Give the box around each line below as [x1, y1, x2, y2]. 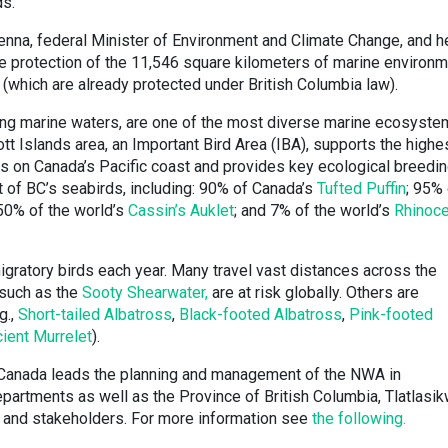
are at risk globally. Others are [208, 283, 419, 302]
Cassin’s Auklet [128, 201, 234, 220]
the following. [312, 409, 406, 428]
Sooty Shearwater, [82, 283, 208, 302]
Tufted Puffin [317, 179, 406, 198]
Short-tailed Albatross [18, 305, 172, 324]
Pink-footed [349, 305, 433, 324]
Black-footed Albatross [179, 305, 342, 324]
